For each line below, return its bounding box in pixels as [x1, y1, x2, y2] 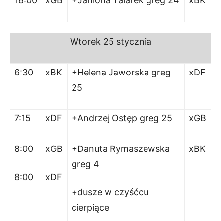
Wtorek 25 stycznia [70, 37, 151, 47]
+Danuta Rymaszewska [72, 144, 170, 154]
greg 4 [72, 159, 99, 169]
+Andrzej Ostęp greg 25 [72, 113, 172, 123]
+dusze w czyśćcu [72, 187, 148, 197]
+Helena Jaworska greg [72, 67, 171, 77]
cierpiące [72, 202, 109, 213]
